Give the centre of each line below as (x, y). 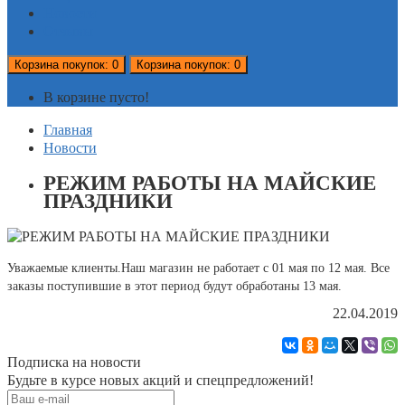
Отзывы (68, 32)
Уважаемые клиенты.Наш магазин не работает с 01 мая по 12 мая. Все (198, 268)
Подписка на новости (74, 363)
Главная (68, 130)
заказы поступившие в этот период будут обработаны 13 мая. (174, 287)
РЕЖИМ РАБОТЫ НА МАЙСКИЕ (210, 184)
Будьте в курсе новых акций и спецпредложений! (160, 381)
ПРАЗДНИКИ (108, 202)
